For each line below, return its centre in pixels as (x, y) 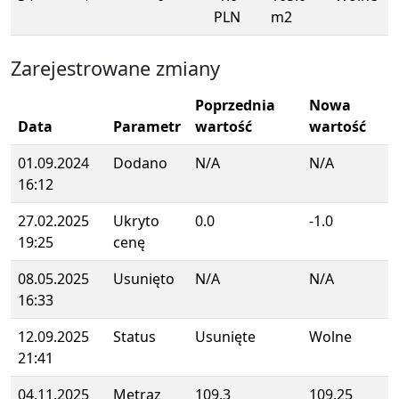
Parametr (147, 126)
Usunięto (144, 279)
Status (134, 337)
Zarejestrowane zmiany (115, 68)
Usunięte (225, 337)
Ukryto (136, 221)
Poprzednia (235, 105)
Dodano (140, 163)
